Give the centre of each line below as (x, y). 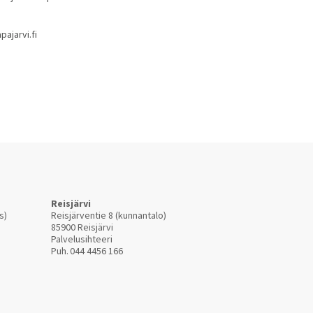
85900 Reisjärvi (82, 227)
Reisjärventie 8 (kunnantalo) (109, 215)
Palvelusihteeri (83, 239)
